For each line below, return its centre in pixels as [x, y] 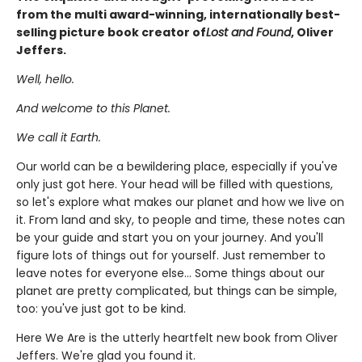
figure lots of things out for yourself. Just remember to [171, 255]
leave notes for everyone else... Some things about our [170, 273]
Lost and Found [248, 32]
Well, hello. [45, 79]
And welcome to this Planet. [93, 108]
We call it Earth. [59, 137]
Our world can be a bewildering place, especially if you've [177, 166]
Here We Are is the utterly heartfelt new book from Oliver [177, 338]
